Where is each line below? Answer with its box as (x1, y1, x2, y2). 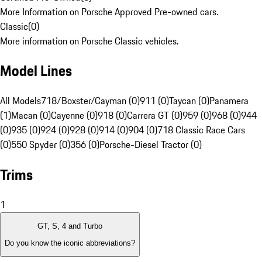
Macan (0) (11, 108, 51, 123)
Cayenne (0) (51, 108, 98, 123)
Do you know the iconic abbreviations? (5, 238, 135, 247)
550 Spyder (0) (11, 137, 70, 152)
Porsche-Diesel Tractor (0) (99, 137, 202, 152)
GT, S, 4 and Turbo (37, 222, 102, 231)
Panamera (209, 94, 249, 108)
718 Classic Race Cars (157, 123, 245, 137)
